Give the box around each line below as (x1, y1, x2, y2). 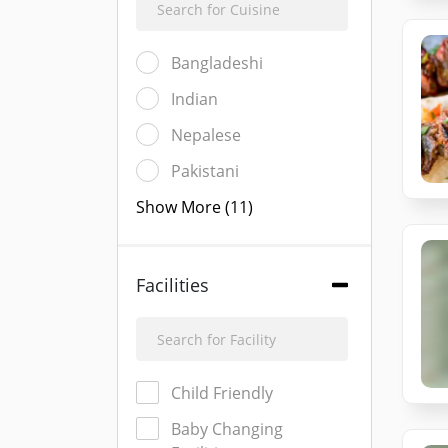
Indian (171, 88, 218, 110)
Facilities (136, 273, 209, 297)
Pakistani (171, 160, 239, 182)
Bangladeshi (171, 52, 263, 74)
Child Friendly (171, 382, 273, 404)
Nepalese (171, 124, 241, 146)
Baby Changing (171, 418, 283, 440)
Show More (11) (136, 196, 253, 218)
